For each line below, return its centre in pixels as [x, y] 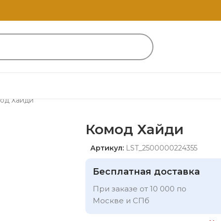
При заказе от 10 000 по [140, 188]
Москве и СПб [121, 200]
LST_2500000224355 [162, 148]
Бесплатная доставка [146, 171]
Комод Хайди [134, 129]
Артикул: [108, 148]
